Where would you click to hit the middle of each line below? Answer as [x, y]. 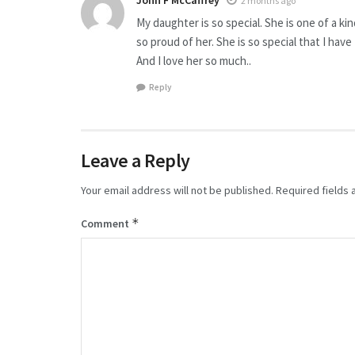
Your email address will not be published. [177, 190]
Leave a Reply [136, 160]
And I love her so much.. [194, 61]
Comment [106, 223]
